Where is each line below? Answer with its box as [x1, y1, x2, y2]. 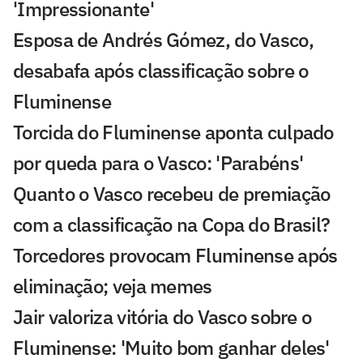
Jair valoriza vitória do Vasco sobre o [13, 303, 312, 330]
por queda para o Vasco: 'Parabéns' [13, 149, 304, 176]
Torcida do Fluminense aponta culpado [13, 118, 334, 145]
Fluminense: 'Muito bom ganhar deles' [13, 334, 330, 361]
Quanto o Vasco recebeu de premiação [13, 180, 331, 207]
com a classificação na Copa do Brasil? [13, 211, 331, 237]
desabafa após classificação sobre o [13, 57, 309, 83]
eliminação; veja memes [13, 272, 212, 299]
